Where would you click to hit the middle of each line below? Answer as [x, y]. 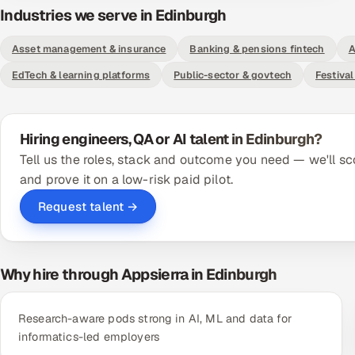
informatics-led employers [89, 337]
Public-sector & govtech [233, 75]
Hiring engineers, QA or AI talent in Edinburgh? [171, 139]
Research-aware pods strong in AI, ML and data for [155, 319]
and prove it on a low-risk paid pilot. [127, 179]
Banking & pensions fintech [257, 49]
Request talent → [88, 206]
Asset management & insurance [89, 49]
